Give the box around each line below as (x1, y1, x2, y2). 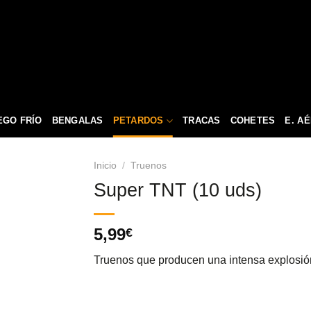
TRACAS (183, 115, 221, 126)
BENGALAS (51, 115, 103, 126)
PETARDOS (112, 115, 164, 126)
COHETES (230, 115, 276, 126)
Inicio (93, 160, 117, 171)
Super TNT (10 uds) (93, 178, 262, 201)
